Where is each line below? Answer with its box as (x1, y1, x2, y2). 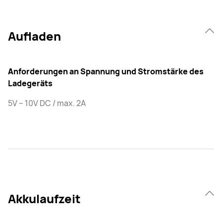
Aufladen (8, 28, 61, 45)
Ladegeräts (8, 78, 53, 89)
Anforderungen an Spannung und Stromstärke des (8, 66, 204, 77)
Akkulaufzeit (8, 190, 81, 207)
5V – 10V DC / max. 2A (8, 98, 86, 109)
